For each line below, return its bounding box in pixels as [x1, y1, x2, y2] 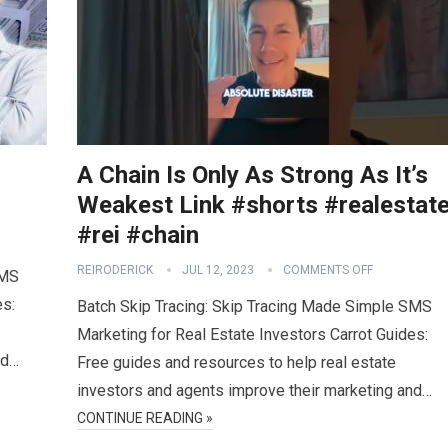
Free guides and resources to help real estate [77, 353, 396, 372]
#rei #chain [77, 221, 199, 249]
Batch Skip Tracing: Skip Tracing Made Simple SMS [77, 297, 432, 316]
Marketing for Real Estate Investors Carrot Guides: [77, 325, 428, 344]
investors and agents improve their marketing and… [77, 381, 432, 400]
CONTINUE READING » [77, 410, 213, 426]
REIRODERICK [77, 263, 153, 277]
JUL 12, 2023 [182, 263, 254, 277]
